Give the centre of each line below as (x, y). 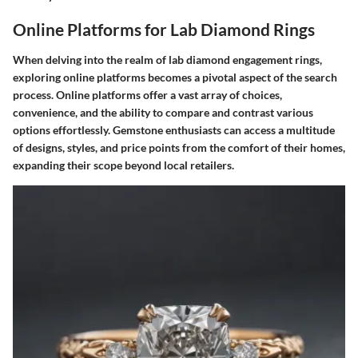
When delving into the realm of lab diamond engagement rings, (167, 59)
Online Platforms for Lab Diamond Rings (164, 30)
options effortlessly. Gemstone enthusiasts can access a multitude (174, 129)
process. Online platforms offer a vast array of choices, (147, 94)
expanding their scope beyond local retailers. (123, 165)
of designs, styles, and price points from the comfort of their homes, (179, 147)
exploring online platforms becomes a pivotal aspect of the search (175, 77)
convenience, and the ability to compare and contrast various (163, 112)
